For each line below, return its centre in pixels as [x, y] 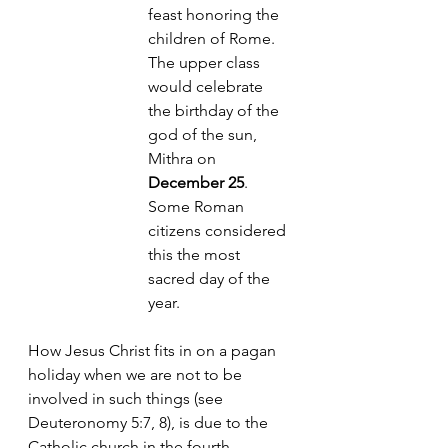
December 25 [196, 182]
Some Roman [198, 206]
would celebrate [207, 86]
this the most [196, 254]
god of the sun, [204, 134]
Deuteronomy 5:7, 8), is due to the [150, 422]
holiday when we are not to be [137, 374]
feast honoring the [215, 14]
